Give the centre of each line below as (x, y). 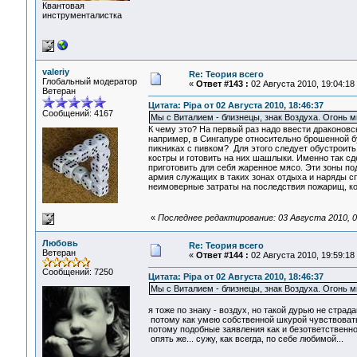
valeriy (55, 72)
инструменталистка (82, 15)
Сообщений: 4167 (77, 113)
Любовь (60, 243)
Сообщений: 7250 (77, 272)
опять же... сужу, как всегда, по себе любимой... (245, 339)
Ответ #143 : (222, 84)
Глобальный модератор (89, 81)
